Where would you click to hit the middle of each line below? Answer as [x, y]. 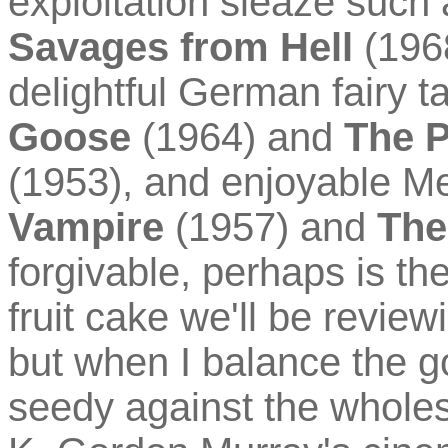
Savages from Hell [180, 47]
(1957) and [270, 227]
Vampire [86, 227]
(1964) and [237, 137]
